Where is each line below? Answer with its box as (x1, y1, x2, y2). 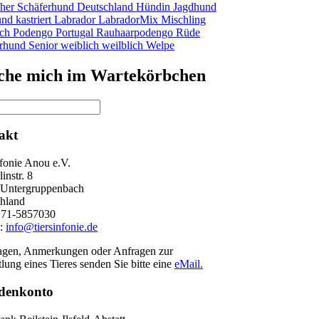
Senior (28, 38, 61, 51)
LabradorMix (98, 13, 161, 26)
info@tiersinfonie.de (6, 221, 98, 234)
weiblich (61, 38, 102, 51)
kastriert (16, 13, 54, 26)
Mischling (161, 13, 206, 26)
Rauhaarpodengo (96, 26, 176, 38)
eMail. (174, 258, 203, 271)
